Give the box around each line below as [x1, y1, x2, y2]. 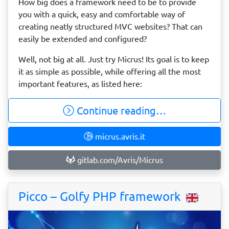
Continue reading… [74, 104, 166, 117]
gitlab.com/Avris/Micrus [75, 155, 163, 165]
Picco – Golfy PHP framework [18, 189, 184, 204]
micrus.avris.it [93, 131, 145, 142]
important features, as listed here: [18, 79, 142, 89]
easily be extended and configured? [18, 34, 147, 44]
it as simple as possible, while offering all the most [18, 66, 201, 77]
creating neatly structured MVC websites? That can [18, 21, 202, 32]
